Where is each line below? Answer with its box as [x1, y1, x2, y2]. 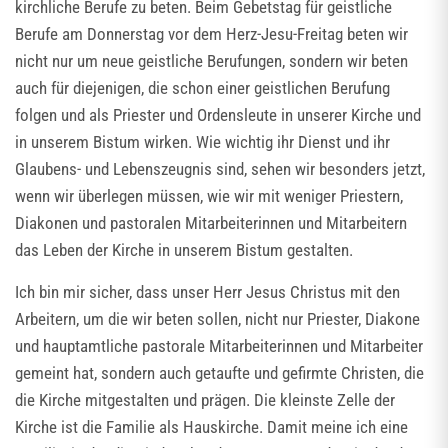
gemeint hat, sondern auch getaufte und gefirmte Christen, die [15, 363, 424, 383]
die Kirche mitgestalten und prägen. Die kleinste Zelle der [15, 390, 395, 410]
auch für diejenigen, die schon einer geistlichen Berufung [15, 78, 390, 98]
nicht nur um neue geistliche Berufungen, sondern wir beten [15, 51, 408, 71]
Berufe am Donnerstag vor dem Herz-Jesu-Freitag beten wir [15, 24, 408, 44]
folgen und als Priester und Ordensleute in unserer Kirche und [15, 105, 421, 125]
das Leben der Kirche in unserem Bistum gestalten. [15, 240, 353, 260]
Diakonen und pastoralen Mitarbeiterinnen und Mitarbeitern [15, 213, 407, 233]
